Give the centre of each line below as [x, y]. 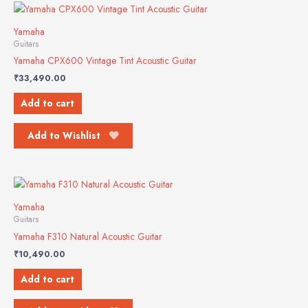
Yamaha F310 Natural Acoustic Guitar [88, 237]
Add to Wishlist [64, 136]
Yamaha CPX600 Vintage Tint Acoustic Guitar [105, 61]
